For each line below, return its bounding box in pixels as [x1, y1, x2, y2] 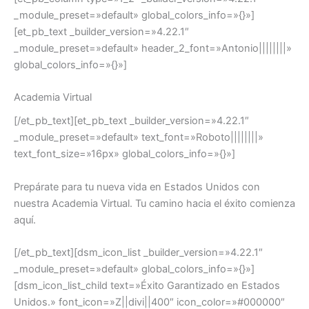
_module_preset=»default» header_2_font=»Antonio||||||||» [14, 41, 292, 54]
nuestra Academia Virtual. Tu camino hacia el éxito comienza [14, 197, 295, 210]
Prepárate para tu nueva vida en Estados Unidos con [14, 180, 260, 193]
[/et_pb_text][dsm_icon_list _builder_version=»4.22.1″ [14, 246, 263, 259]
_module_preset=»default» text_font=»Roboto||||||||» [14, 131, 263, 144]
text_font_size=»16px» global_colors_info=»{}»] [14, 148, 235, 161]
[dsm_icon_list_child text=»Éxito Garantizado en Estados [14, 279, 280, 292]
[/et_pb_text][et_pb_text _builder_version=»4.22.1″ [14, 114, 249, 128]
